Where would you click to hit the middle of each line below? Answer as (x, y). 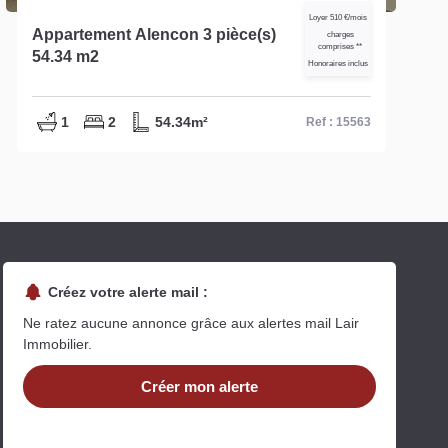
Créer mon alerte (199, 386)
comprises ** (340, 46)
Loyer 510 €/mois (337, 17)
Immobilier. (57, 343)
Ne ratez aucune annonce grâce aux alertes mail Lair (190, 322)
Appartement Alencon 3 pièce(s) (153, 34)
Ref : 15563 (338, 121)
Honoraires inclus (337, 63)
